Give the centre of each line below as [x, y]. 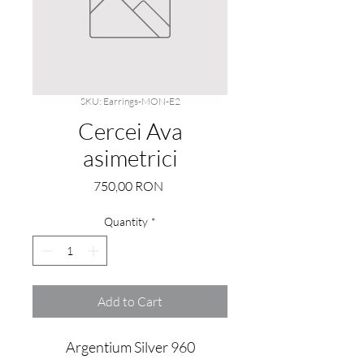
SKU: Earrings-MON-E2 [130, 101]
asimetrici [130, 158]
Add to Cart [130, 301]
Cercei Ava [130, 131]
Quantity [126, 221]
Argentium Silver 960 [130, 347]
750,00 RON [128, 186]
